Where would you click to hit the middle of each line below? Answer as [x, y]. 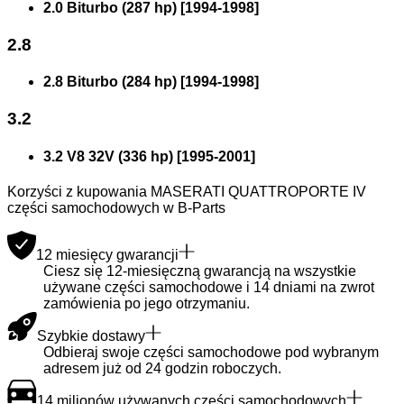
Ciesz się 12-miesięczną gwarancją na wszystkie [200, 271]
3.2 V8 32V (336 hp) [108, 156]
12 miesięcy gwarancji [107, 254]
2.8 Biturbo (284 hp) [110, 82]
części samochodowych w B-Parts [116, 207]
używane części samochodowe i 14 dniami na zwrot [209, 287]
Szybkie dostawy [91, 335]
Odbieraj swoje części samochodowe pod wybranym [211, 352]
